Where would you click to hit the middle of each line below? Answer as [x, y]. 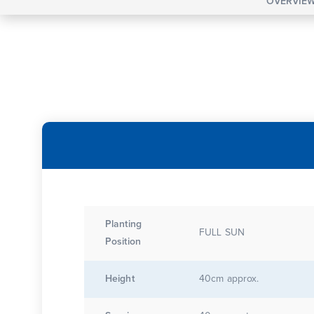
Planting [123, 224]
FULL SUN [222, 232]
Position [123, 241]
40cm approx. [229, 279]
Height [120, 279]
